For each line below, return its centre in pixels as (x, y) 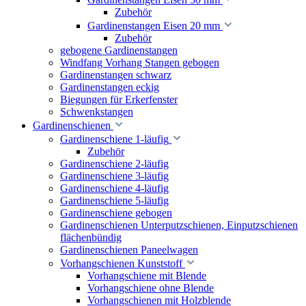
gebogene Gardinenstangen (119, 50)
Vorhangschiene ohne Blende (151, 288)
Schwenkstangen (97, 112)
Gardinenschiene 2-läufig (114, 164)
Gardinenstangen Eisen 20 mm (155, 26)
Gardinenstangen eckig (110, 87)
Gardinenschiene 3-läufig (114, 176)
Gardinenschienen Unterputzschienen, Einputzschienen (179, 225)
